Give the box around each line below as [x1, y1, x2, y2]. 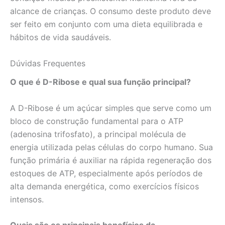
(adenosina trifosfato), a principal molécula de [10, 129, 186, 139]
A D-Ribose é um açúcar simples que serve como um [10, 102, 211, 113]
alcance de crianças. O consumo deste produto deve [10, 6, 211, 17]
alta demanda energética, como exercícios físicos [10, 181, 199, 191]
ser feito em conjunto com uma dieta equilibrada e [10, 19, 202, 30]
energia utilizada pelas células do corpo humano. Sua [10, 142, 213, 152]
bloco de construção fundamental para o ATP [10, 116, 183, 126]
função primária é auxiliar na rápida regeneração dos [10, 155, 211, 165]
